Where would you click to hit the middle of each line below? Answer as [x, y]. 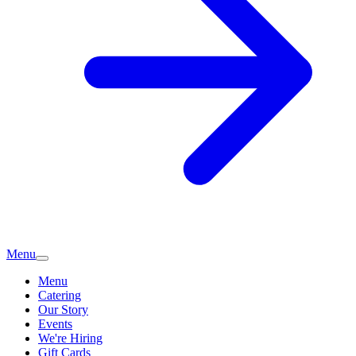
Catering [60, 295]
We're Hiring [70, 338]
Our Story [63, 310]
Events [55, 324]
